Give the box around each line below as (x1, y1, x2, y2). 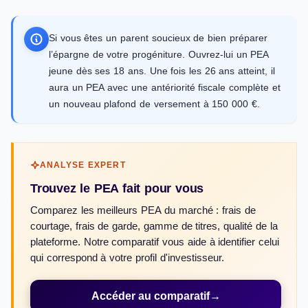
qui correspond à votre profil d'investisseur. (30, 252, 224, 263)
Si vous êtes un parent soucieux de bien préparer (49, 32, 267, 43)
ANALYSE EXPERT (40, 161, 126, 169)
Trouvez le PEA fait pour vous (30, 181, 204, 195)
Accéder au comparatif (91, 290, 210, 302)
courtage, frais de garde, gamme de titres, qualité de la (30, 221, 278, 232)
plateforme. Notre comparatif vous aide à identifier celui (30, 236, 280, 247)
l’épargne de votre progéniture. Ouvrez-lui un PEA (49, 49, 269, 60)
